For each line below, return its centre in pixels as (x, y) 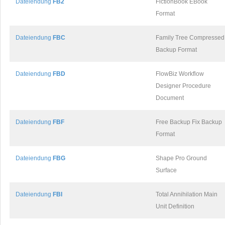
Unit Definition (175, 206)
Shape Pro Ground (181, 158)
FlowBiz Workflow (180, 74)
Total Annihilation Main (187, 194)
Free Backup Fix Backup (189, 122)
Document (170, 98)
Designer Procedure (183, 86)
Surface (166, 170)
